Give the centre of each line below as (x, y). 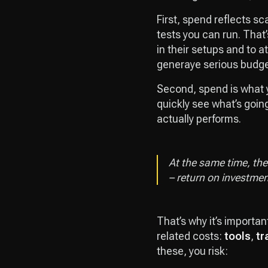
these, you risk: (192, 251)
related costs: (191, 236)
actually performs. (199, 119)
